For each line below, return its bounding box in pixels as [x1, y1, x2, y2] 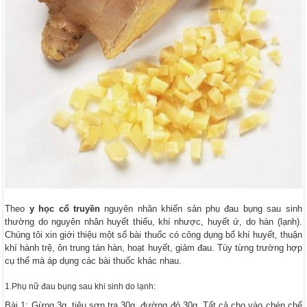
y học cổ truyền [29, 203, 100, 214]
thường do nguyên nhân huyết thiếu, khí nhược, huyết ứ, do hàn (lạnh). [5, 216, 302, 227]
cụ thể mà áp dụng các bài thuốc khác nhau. [5, 255, 182, 266]
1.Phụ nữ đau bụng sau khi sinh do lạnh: [5, 281, 156, 291]
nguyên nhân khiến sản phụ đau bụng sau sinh [99, 203, 302, 214]
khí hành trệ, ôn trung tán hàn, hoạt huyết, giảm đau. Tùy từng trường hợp [5, 242, 302, 253]
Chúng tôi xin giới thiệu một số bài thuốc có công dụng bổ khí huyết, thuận [5, 229, 302, 240]
